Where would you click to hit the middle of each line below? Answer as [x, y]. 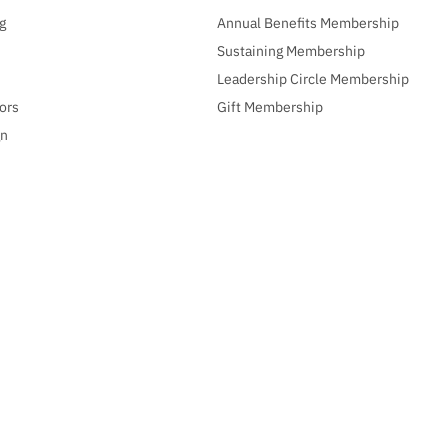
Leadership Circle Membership [312, 79]
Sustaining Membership [290, 51]
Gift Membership [269, 107]
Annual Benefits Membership [307, 23]
